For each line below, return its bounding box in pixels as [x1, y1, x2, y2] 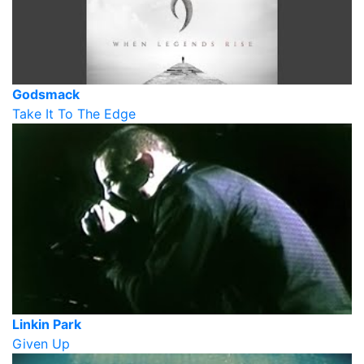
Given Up [12, 336, 70, 353]
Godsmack [12, 86, 80, 102]
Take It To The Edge [12, 106, 136, 122]
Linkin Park [12, 316, 81, 333]
